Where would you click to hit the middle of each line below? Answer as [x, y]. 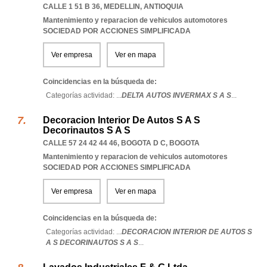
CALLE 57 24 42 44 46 [80, 143]
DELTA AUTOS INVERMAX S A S [176, 95]
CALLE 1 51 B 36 [72, 7]
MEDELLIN [122, 7]
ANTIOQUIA [164, 7]
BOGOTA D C [143, 143]
